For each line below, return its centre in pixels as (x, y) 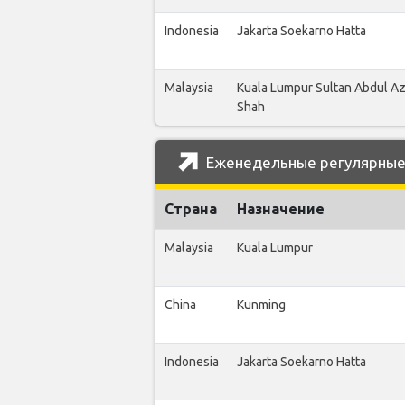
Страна (191, 208)
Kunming (261, 304)
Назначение (281, 208)
